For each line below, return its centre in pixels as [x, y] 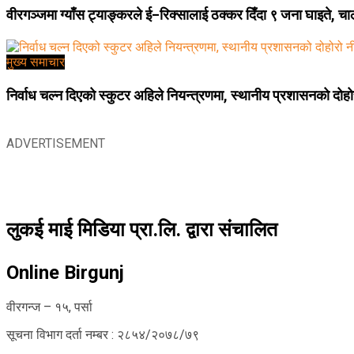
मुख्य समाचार [36, 62]
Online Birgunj [65, 272]
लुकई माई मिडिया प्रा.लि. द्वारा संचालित [142, 229]
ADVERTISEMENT [56, 143]
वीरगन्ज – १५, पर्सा [49, 307]
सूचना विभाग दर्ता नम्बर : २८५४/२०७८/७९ [103, 334]
